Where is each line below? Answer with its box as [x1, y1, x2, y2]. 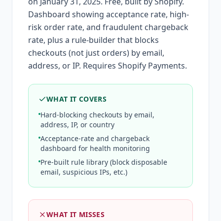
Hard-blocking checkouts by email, [40, 110, 154, 119]
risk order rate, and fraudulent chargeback [28, 21, 188, 33]
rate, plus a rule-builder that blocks [28, 34, 159, 45]
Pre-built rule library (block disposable [40, 157, 167, 167]
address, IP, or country [40, 119, 114, 129]
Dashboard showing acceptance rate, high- [28, 8, 189, 20]
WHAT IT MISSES [46, 209, 105, 219]
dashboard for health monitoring [40, 143, 150, 153]
